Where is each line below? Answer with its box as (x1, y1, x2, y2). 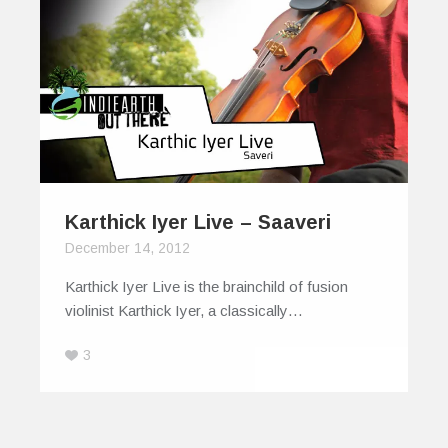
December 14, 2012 (65, 240, 190, 257)
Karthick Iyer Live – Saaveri (65, 211, 331, 234)
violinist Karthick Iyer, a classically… (65, 302, 303, 320)
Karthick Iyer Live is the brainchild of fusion (65, 278, 348, 296)
